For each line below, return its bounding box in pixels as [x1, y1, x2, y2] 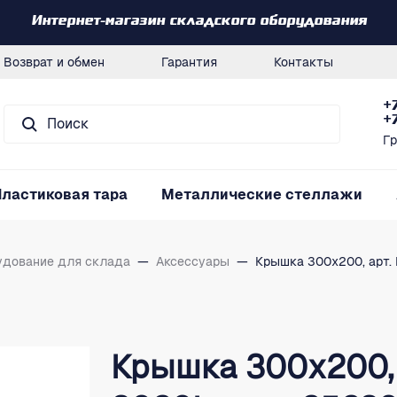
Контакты [274, 55, 333, 69]
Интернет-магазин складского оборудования [30, 15, 367, 29]
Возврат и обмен [4, 55, 105, 69]
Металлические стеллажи [161, 186, 362, 203]
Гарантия [161, 55, 217, 69]
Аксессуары [156, 254, 230, 269]
